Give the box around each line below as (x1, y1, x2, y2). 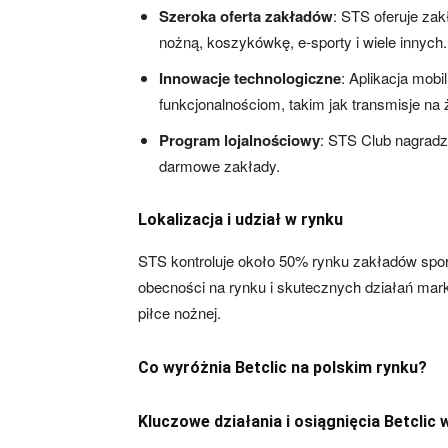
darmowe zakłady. (159, 155, 280, 176)
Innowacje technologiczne (159, 67, 341, 89)
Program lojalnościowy (159, 129, 320, 151)
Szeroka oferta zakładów (159, 5, 333, 27)
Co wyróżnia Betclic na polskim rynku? (138, 358, 427, 377)
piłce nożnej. (138, 302, 221, 323)
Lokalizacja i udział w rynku (138, 210, 343, 229)
